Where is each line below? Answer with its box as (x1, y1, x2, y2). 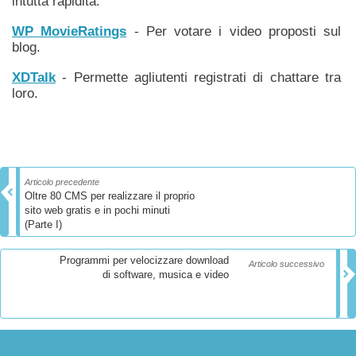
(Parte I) (25, 219, 62, 230)
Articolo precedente (25, 177, 99, 187)
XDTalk (12, 70, 56, 85)
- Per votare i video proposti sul (126, 24, 341, 39)
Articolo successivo (249, 259, 324, 269)
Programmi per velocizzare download (60, 254, 229, 266)
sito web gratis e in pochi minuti (25, 204, 170, 216)
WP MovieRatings (12, 24, 127, 39)
